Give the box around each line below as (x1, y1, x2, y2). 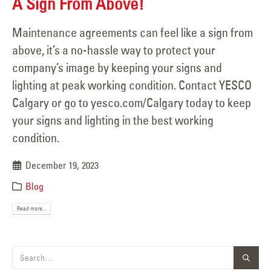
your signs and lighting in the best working (12, 112, 214, 128)
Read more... (17, 205, 47, 212)
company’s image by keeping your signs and (12, 59, 222, 75)
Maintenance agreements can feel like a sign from (12, 24, 253, 40)
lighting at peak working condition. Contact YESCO (12, 77, 252, 93)
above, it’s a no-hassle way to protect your (12, 42, 215, 57)
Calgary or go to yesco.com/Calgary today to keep (12, 94, 251, 110)
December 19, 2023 (25, 158, 99, 171)
